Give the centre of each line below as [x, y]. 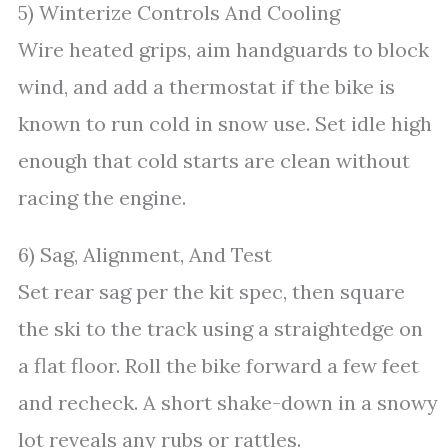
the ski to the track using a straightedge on [220, 328]
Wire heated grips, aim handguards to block [223, 49]
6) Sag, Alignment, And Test [145, 254]
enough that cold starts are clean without [214, 160]
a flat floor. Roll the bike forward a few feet [218, 365]
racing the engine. [102, 197]
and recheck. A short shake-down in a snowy [228, 402]
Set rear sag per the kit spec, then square [211, 291]
